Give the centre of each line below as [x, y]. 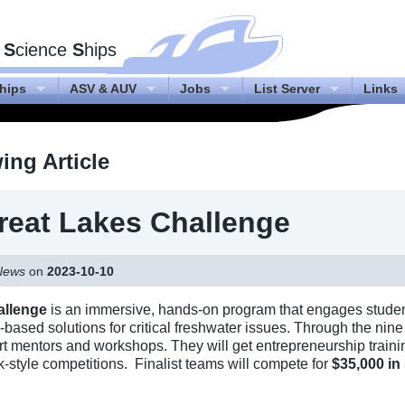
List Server [287, 89]
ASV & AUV [103, 89]
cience [44, 50]
